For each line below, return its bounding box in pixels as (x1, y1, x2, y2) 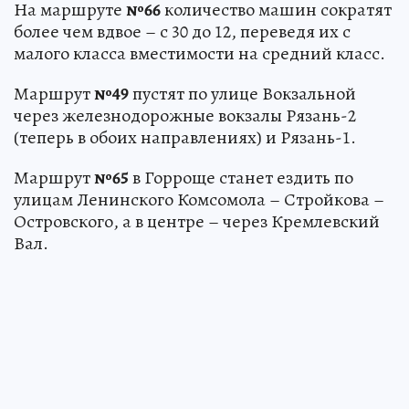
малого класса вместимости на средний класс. (14, 41, 385, 67)
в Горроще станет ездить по (129, 165, 353, 191)
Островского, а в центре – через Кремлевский (14, 209, 380, 235)
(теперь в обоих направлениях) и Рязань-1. (14, 125, 356, 151)
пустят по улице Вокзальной (129, 81, 356, 107)
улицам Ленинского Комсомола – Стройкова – (14, 187, 384, 213)
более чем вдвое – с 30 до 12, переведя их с (14, 19, 351, 45)
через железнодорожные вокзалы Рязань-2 (14, 103, 356, 129)
